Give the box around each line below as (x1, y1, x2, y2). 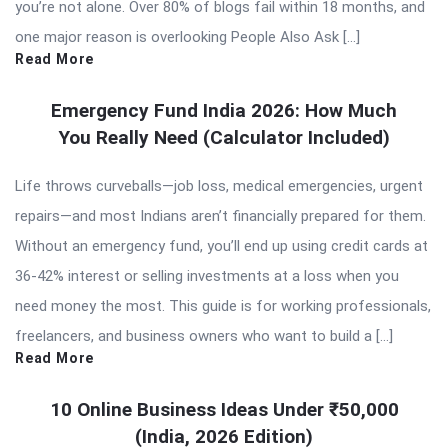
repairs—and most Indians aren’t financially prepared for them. (15, 206, 426, 225)
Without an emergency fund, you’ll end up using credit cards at (15, 236, 428, 255)
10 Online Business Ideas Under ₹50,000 (49, 397, 399, 421)
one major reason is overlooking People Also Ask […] (15, 27, 360, 46)
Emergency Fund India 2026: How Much (51, 98, 397, 122)
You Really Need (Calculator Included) (58, 125, 390, 149)
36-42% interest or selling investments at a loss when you (15, 266, 399, 285)
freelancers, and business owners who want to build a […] (15, 326, 393, 345)
